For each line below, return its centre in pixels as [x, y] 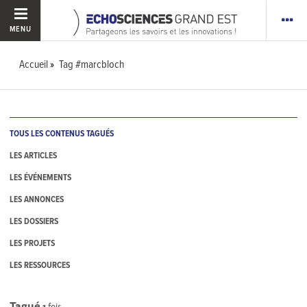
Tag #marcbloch [92, 65]
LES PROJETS [33, 244]
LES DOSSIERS [34, 222]
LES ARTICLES [34, 156]
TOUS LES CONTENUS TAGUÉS [62, 134]
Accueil [34, 65]
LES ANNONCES [37, 200]
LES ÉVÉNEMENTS [41, 178]
